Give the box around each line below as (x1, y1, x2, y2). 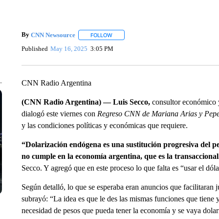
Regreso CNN (97, 109, 140, 118)
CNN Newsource (30, 31, 75, 39)
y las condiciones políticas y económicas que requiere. (21, 121, 188, 130)
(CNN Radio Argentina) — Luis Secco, (21, 98, 150, 106)
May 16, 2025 (50, 44, 88, 52)
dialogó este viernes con (21, 109, 97, 118)
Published (21, 44, 48, 52)
